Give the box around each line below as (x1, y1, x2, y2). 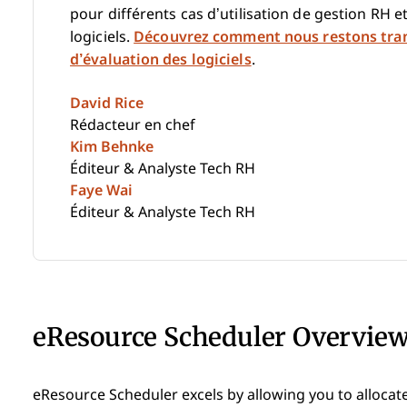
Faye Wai (70, 183, 133, 198)
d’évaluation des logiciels (70, 52, 252, 67)
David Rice (70, 95, 144, 111)
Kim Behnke (70, 139, 154, 154)
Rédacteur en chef (70, 117, 195, 133)
